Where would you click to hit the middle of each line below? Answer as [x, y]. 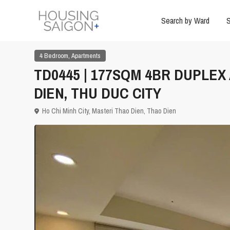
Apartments [86, 56]
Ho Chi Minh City [65, 111]
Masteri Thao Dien [118, 111]
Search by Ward [185, 21]
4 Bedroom [54, 56]
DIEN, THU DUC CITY [98, 93]
